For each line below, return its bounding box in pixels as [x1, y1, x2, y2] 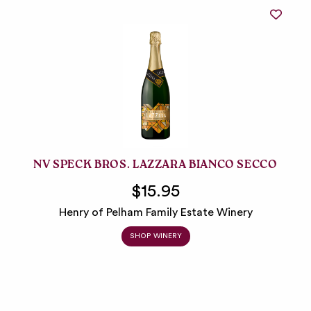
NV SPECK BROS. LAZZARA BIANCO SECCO [33, 158, 278, 175]
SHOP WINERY [129, 233, 182, 240]
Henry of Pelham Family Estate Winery [58, 207, 253, 219]
